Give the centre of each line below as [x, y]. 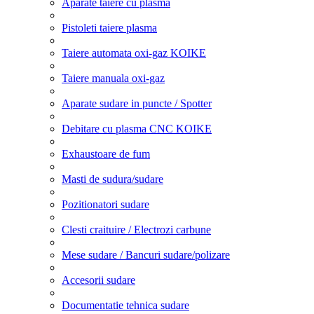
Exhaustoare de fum [106, 153]
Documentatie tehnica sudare [125, 305]
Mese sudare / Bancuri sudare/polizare [146, 254]
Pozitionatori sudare [105, 204]
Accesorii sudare [98, 280]
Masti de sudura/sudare [112, 179]
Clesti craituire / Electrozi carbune [136, 229]
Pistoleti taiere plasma [109, 27]
